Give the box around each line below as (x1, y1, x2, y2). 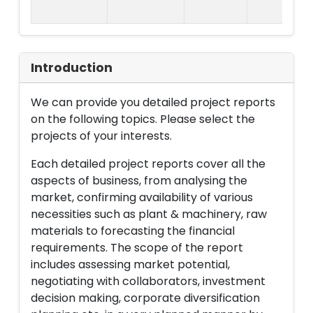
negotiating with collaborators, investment (31, 273, 265, 289)
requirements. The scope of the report (31, 240, 243, 256)
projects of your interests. (31, 128, 172, 144)
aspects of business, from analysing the (31, 173, 247, 189)
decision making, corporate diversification (31, 290, 260, 306)
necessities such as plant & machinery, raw (31, 206, 267, 222)
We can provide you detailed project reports (31, 94, 275, 110)
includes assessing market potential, (31, 256, 230, 272)
